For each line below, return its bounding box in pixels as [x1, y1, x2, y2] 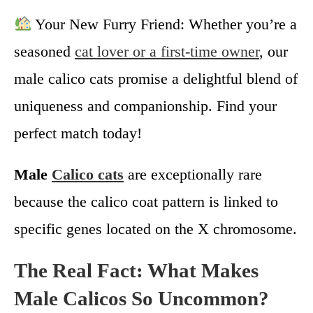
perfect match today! [14, 124, 142, 142]
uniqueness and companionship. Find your [14, 96, 277, 115]
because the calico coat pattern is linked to [14, 192, 278, 210]
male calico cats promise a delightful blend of [14, 69, 298, 87]
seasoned [14, 42, 75, 60]
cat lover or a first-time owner [75, 42, 259, 60]
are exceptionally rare [124, 165, 262, 183]
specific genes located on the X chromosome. [14, 219, 297, 238]
